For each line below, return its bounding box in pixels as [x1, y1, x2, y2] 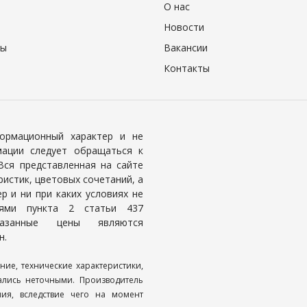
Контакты [164, 62, 210, 75]
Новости [164, 21, 204, 34]
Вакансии [164, 41, 208, 54]
